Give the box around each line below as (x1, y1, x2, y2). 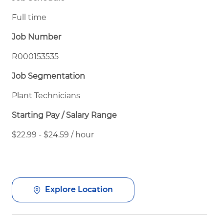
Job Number (12, 32, 61, 42)
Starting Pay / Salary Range (12, 110, 117, 120)
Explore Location (45, 185, 113, 195)
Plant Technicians (12, 90, 80, 100)
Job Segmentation (12, 71, 85, 81)
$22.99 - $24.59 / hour (12, 130, 94, 139)
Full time (12, 12, 46, 22)
